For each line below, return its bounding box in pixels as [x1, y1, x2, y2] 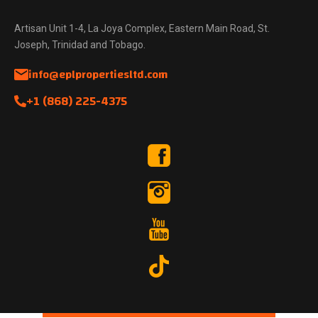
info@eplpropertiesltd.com [28, 63, 168, 85]
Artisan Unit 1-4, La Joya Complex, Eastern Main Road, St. [14, 22, 270, 34]
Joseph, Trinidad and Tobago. [14, 38, 146, 50]
